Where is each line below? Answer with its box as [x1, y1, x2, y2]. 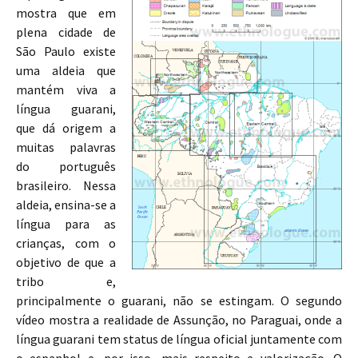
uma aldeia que [16, 62, 116, 78]
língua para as [16, 215, 116, 232]
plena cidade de [16, 23, 116, 40]
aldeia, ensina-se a [16, 196, 116, 213]
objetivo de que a [16, 253, 116, 270]
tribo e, [16, 272, 116, 289]
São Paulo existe [16, 42, 116, 59]
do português [16, 157, 116, 174]
